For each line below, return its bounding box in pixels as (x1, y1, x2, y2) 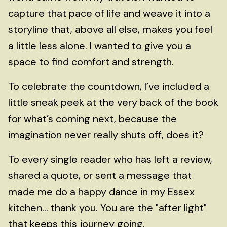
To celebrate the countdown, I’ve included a (8, 80, 209, 93)
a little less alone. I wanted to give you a (8, 39, 191, 52)
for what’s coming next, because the (8, 112, 177, 125)
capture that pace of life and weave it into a (8, 7, 210, 20)
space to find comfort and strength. (8, 55, 174, 68)
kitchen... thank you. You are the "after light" (8, 201, 207, 214)
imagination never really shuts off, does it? (8, 128, 204, 141)
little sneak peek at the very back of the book (8, 96, 218, 109)
